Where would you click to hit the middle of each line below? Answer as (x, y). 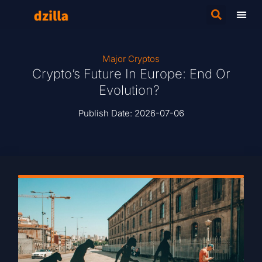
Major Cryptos (131, 59)
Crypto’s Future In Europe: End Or (131, 74)
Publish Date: (106, 113)
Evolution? (131, 90)
